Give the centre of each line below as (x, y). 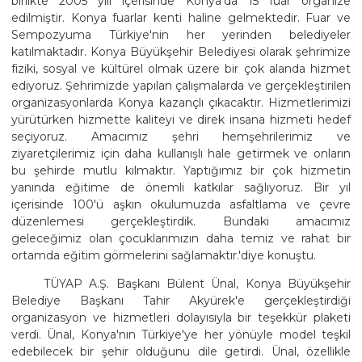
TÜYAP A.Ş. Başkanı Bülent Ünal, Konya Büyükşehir (197, 283)
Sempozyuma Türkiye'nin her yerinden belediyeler (181, 34)
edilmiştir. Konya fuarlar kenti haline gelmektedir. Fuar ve (181, 17)
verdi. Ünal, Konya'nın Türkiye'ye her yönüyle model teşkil (181, 334)
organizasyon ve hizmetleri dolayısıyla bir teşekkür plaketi (181, 317)
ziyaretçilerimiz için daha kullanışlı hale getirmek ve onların (181, 153)
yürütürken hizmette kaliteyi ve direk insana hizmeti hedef (181, 119)
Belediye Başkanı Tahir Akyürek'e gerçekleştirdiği (181, 300)
